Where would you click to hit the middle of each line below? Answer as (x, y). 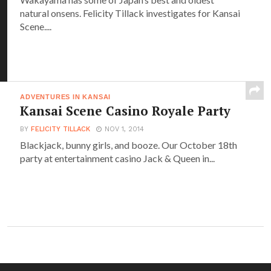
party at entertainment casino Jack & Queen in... (118, 158)
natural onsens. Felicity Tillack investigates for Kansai (130, 13)
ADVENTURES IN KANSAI (66, 96)
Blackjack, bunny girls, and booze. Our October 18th (129, 145)
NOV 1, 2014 (125, 129)
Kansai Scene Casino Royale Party (126, 110)
